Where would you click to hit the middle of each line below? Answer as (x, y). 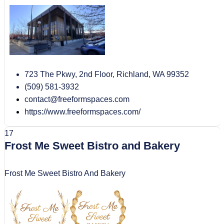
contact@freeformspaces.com (77, 99)
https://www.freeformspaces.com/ (82, 112)
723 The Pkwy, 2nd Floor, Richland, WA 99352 (107, 74)
